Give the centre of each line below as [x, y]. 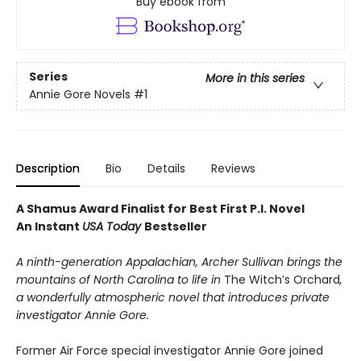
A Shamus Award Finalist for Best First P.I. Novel [160, 209]
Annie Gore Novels [80, 95]
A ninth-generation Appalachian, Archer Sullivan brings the [179, 262]
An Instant [49, 227]
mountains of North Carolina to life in [120, 280]
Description [48, 169]
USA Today [113, 227]
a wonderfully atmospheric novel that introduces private [173, 298]
